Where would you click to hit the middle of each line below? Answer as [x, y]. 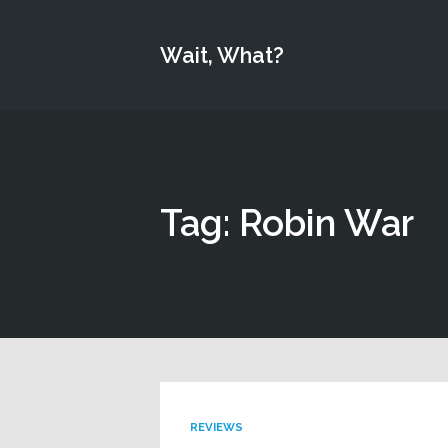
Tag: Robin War [287, 223]
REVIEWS [216, 426]
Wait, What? [222, 55]
